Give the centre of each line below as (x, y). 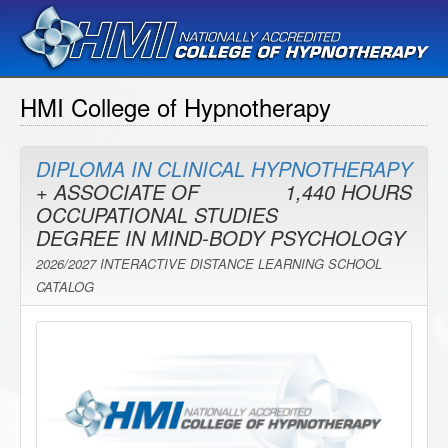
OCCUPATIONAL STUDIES (157, 215)
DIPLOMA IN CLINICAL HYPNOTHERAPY (224, 169)
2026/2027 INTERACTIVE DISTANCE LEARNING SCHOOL (209, 264)
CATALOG (65, 287)
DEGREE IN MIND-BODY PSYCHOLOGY (220, 238)
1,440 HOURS (348, 192)
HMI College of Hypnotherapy (175, 107)
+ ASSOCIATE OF (117, 192)
